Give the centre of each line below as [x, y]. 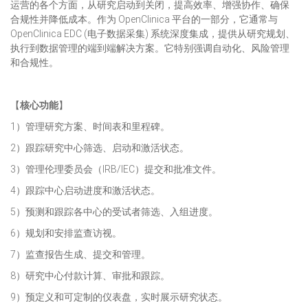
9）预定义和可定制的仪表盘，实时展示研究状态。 [119, 297]
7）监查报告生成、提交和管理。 [80, 254]
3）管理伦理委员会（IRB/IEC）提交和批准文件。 [116, 169]
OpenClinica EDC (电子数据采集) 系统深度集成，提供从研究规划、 [153, 34]
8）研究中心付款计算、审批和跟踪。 [90, 276]
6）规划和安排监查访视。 [66, 233]
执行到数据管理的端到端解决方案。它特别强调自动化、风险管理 [150, 48]
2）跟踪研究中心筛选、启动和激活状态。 [100, 148]
